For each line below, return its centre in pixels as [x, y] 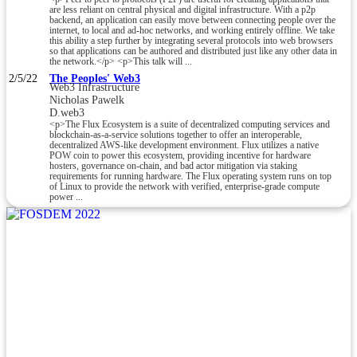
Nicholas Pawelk [87, 100]
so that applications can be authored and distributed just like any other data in [193, 51]
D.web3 [67, 112]
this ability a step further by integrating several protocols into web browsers [191, 41]
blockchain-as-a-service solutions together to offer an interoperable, [176, 135]
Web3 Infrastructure [94, 87]
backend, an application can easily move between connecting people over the [192, 20]
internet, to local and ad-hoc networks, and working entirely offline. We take [192, 30]
